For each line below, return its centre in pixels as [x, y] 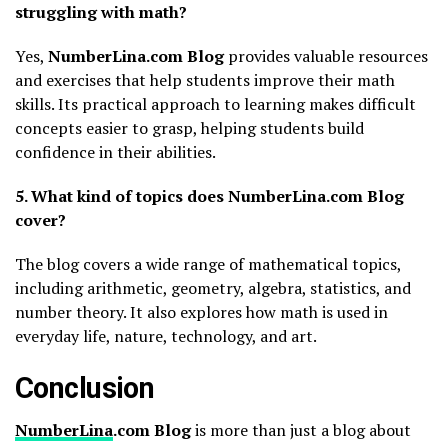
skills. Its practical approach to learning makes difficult [215, 104]
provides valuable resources [326, 56]
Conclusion [85, 388]
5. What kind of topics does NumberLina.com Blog [209, 196]
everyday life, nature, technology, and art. [166, 336]
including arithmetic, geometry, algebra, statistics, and [213, 288]
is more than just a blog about [301, 430]
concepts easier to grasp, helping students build [189, 128]
